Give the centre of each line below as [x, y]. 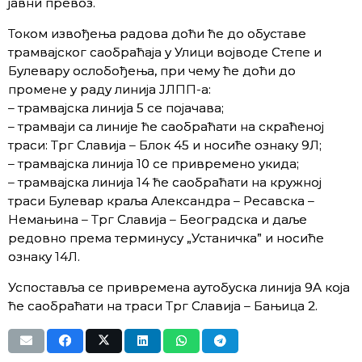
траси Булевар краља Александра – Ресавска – [161, 201]
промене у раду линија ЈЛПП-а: [109, 89]
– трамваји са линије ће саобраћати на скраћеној [166, 126]
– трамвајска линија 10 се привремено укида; [154, 164]
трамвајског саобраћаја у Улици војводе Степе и [165, 52]
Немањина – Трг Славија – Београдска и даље [158, 219]
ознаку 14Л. [44, 257]
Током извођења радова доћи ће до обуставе [157, 34]
